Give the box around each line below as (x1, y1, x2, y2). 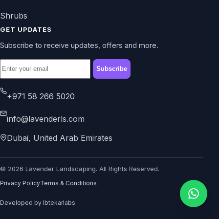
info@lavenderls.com (7, 114, 85, 124)
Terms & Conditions (40, 179, 97, 187)
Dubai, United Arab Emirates (7, 133, 112, 143)
